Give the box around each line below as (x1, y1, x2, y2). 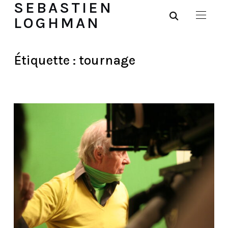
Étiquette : (13, 52, 79, 68)
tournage (78, 52, 135, 68)
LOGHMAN (13, 14, 100, 32)
